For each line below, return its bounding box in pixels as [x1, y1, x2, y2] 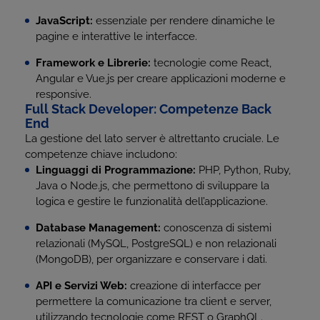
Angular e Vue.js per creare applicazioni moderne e [36, 72, 286, 85]
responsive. [36, 88, 91, 101]
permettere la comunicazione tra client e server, [36, 295, 271, 308]
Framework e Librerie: [36, 56, 151, 69]
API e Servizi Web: [36, 279, 127, 292]
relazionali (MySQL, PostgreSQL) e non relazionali [36, 237, 276, 250]
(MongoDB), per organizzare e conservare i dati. [36, 253, 267, 266]
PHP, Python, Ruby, [196, 164, 291, 176]
